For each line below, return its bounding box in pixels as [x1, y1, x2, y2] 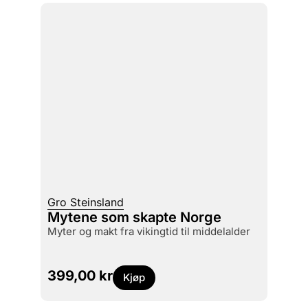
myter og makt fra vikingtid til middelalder [56, 224, 250, 238]
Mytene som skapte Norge [47, 208, 221, 225]
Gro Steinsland [47, 195, 124, 209]
